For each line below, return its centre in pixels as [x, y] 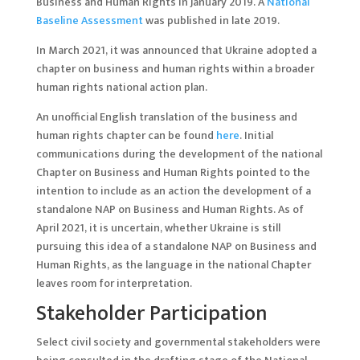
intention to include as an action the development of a [173, 190]
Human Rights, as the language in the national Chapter [173, 264]
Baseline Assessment [89, 20]
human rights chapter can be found [126, 135]
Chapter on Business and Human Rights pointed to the [173, 172]
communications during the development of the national [179, 153]
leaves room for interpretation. [114, 283]
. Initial [256, 135]
